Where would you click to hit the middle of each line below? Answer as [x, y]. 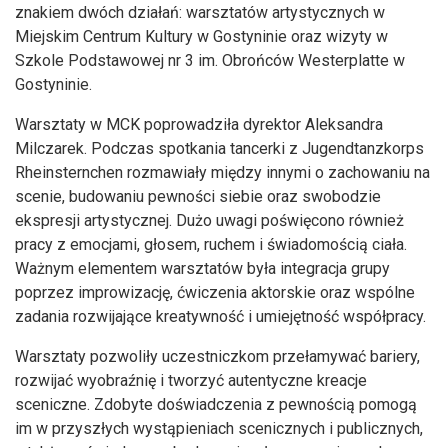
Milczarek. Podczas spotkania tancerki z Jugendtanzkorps [219, 149]
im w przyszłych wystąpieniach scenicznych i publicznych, [219, 429]
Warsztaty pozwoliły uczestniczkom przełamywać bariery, [217, 357]
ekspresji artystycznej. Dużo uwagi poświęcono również [209, 221]
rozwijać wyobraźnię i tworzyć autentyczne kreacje [191, 381]
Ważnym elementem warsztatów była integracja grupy [202, 269]
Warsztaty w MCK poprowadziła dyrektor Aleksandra [199, 125]
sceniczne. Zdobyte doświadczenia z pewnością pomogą [216, 405]
